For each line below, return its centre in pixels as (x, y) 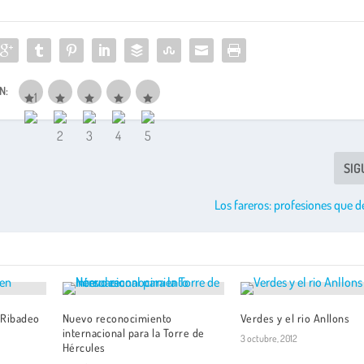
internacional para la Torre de (133, 333)
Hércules (84, 348)
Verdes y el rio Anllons (295, 318)
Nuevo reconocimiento (117, 318)
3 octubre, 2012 (269, 339)
